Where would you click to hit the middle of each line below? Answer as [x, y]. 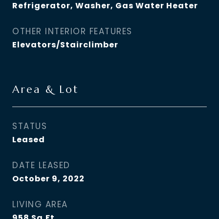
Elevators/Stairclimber [65, 45]
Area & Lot [45, 89]
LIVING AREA [40, 204]
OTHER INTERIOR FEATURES [72, 31]
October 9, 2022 [48, 179]
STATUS [30, 126]
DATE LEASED [41, 165]
